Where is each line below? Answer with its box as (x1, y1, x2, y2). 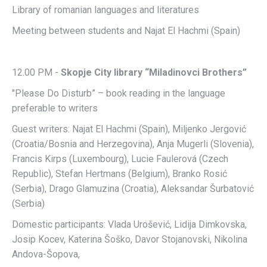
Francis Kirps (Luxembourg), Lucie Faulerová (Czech (12, 153, 228, 164)
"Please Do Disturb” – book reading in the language (12, 88, 225, 99)
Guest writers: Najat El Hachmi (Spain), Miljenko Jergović (12, 123, 246, 135)
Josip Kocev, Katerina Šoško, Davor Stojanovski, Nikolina (12, 234, 247, 245)
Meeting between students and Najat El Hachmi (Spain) (12, 25, 240, 36)
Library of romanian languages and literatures (12, 4, 199, 15)
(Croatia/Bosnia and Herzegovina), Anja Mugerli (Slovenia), (12, 138, 254, 150)
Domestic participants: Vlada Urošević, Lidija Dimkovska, (12, 219, 247, 230)
